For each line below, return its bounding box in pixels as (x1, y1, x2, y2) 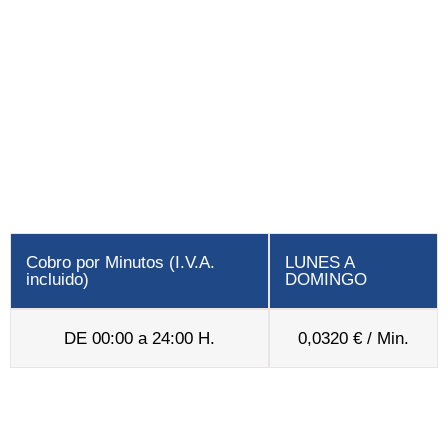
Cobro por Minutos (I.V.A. (26, 253, 215, 272)
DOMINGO (285, 270, 367, 289)
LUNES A (285, 253, 354, 272)
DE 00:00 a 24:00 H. (64, 329, 215, 348)
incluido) (26, 270, 89, 289)
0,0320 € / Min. (298, 329, 409, 348)
